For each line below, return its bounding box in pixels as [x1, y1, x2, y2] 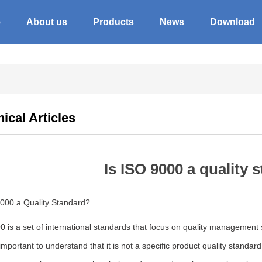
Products [93, 17, 134, 27]
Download [210, 17, 255, 27]
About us [26, 17, 67, 27]
